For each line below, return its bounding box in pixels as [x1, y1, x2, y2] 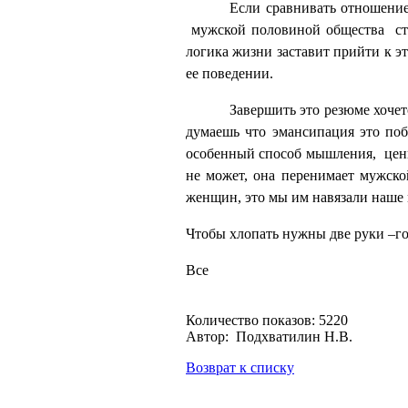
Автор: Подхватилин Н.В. [186, 329, 352, 345]
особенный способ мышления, [186, 146, 376, 162]
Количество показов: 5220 [186, 312, 348, 329]
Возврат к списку [186, 360, 294, 376]
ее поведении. [186, 66, 277, 82]
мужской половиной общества [191, 22, 385, 38]
